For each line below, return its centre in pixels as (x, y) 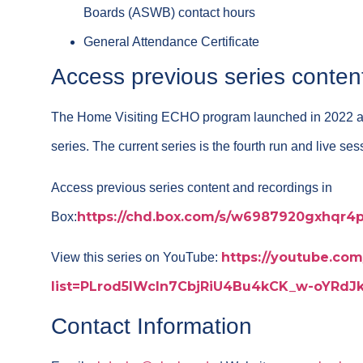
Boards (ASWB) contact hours (170, 13)
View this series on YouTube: (137, 257)
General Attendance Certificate (172, 42)
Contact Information (152, 327)
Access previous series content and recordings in (192, 187)
